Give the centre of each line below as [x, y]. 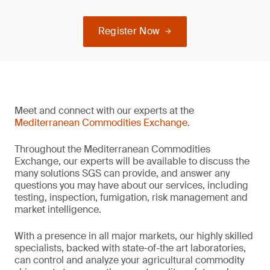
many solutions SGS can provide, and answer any [122, 173]
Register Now [129, 31]
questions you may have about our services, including [131, 185]
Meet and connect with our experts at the [104, 111]
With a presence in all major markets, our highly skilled [134, 236]
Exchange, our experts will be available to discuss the [132, 161]
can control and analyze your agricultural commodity [129, 260]
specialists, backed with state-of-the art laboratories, [130, 248]
